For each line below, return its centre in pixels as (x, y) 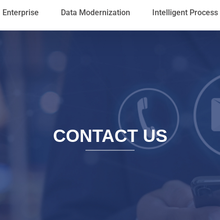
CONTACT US (110, 136)
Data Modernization (96, 13)
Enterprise (21, 13)
